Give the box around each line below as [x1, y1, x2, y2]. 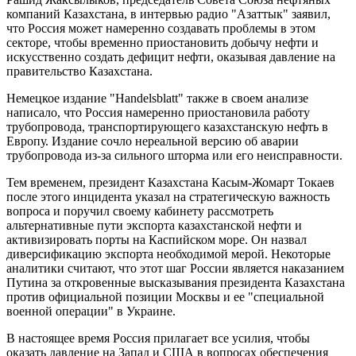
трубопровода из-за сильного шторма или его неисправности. [6, 149, 342, 163]
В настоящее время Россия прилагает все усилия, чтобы [6, 331, 310, 346]
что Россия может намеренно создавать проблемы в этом [6, 21, 315, 36]
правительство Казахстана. [6, 64, 153, 79]
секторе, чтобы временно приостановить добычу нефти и [6, 36, 319, 50]
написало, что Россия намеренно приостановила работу [6, 106, 310, 120]
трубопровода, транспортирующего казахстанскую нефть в [6, 120, 328, 134]
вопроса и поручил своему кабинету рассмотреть [6, 204, 273, 219]
